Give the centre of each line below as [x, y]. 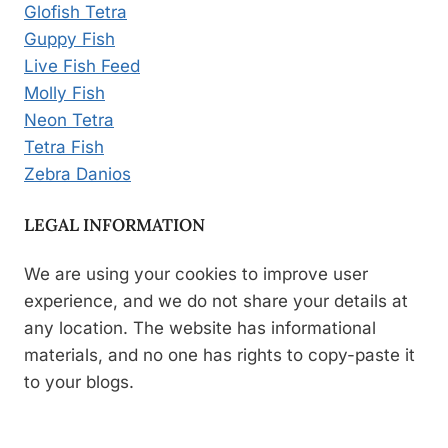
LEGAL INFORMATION [114, 224]
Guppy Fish [69, 39]
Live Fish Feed [82, 66]
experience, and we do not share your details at [216, 301]
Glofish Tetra [75, 12]
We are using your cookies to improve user [196, 274]
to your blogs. [79, 382]
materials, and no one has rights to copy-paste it [219, 355]
